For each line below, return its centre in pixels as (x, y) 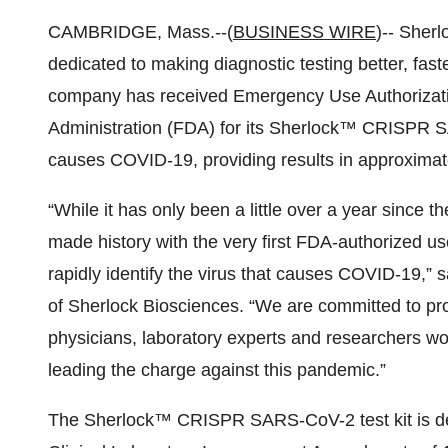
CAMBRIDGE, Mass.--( (140, 32)
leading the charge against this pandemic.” (217, 370)
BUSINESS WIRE (304, 32)
